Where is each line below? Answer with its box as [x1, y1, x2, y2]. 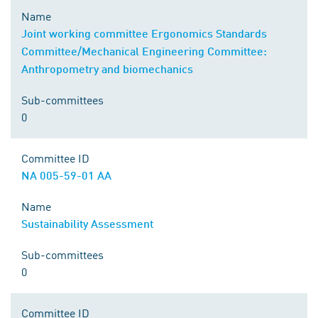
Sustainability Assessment [21, 216, 153, 230]
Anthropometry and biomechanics [21, 62, 193, 75]
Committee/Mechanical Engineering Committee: [21, 44, 267, 57]
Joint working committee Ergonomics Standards [21, 26, 267, 40]
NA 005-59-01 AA [21, 168, 111, 182]
